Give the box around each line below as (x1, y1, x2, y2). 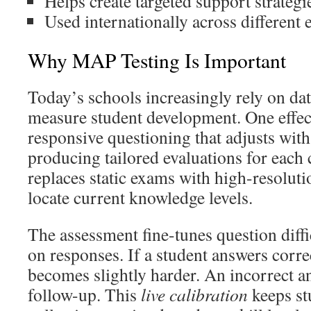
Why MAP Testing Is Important (28, 47, 286, 74)
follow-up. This (28, 283, 141, 306)
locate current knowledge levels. (28, 185, 253, 209)
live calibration (141, 283, 248, 306)
